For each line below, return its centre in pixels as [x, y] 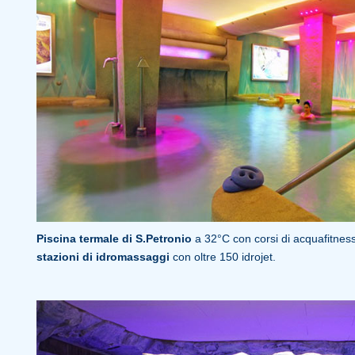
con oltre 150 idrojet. [222, 257]
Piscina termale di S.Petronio [115, 239]
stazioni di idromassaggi [103, 257]
